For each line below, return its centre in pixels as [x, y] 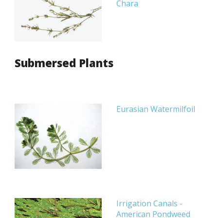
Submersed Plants [64, 63]
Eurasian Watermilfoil [156, 109]
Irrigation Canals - [149, 204]
